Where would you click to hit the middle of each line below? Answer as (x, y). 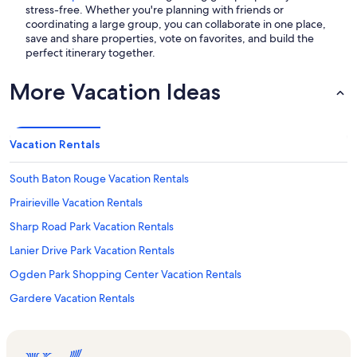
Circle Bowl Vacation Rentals (78, 346)
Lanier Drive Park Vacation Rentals (92, 251)
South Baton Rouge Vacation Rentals (99, 179)
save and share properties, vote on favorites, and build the (170, 39)
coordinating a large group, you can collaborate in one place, (176, 24)
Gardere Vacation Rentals (72, 298)
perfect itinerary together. (90, 53)
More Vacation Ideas (115, 92)
